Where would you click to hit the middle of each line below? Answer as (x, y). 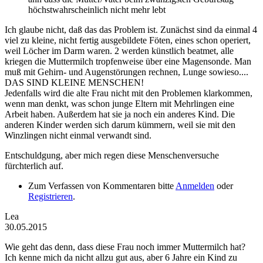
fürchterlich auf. (34, 166)
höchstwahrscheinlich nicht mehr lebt (97, 10)
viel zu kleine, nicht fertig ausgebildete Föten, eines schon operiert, (128, 41)
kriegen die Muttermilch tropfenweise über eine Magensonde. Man (128, 62)
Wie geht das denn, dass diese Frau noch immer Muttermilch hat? (125, 247)
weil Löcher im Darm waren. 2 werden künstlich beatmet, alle (119, 51)
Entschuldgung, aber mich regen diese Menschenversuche (112, 156)
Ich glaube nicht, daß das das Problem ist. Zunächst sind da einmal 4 (131, 30)
